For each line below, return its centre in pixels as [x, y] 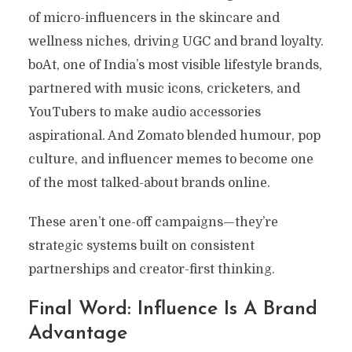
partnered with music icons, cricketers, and [164, 88]
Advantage [77, 333]
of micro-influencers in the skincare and [154, 18]
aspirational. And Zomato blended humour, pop [174, 136]
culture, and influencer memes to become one [170, 159]
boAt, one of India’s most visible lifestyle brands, [175, 65]
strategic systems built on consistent [141, 246]
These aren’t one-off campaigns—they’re [153, 222]
